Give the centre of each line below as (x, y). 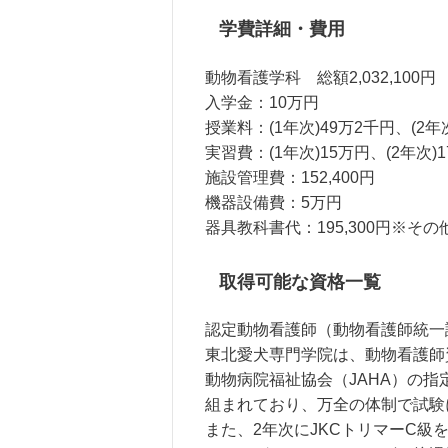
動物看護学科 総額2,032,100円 (320, 77)
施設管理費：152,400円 (290, 177)
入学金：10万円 (262, 102)
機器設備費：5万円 (273, 202)
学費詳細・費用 (281, 29)
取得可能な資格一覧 (299, 281)
